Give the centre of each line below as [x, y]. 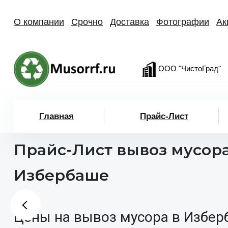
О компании [39, 22]
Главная [56, 116]
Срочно [87, 22]
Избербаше [61, 175]
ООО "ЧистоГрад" [189, 68]
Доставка [130, 22]
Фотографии [183, 22]
